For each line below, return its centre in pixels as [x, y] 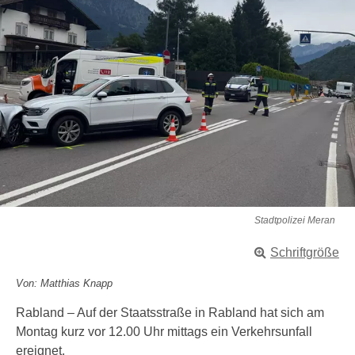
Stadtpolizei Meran [295, 220]
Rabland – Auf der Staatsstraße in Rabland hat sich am [170, 313]
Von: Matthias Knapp [64, 283]
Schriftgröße [305, 252]
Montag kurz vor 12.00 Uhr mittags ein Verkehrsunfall [164, 332]
